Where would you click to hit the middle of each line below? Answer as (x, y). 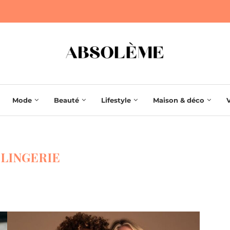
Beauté (66, 100)
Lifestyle (116, 100)
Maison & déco (179, 100)
